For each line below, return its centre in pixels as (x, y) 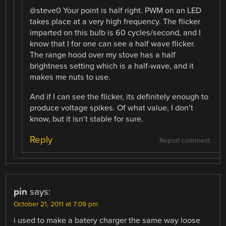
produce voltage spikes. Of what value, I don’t (112, 108)
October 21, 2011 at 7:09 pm (56, 204)
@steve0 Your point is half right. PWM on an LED (116, 11)
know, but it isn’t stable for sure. (87, 119)
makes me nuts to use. (70, 77)
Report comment (184, 140)
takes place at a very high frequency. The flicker (115, 22)
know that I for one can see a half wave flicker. (113, 44)
